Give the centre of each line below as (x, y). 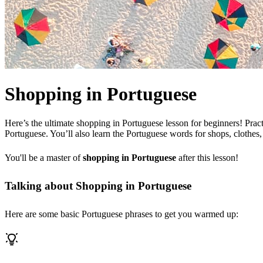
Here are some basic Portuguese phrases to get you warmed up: (122, 214)
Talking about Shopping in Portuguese (98, 186)
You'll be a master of (44, 158)
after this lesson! (207, 158)
